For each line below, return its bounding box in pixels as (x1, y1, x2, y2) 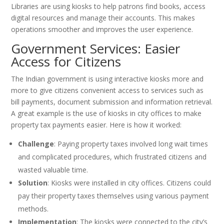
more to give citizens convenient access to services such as (11, 85, 204, 95)
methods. (18, 204, 49, 214)
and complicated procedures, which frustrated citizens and (18, 152, 207, 162)
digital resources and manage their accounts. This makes (11, 13, 195, 23)
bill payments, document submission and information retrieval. (11, 97, 213, 107)
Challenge (18, 139, 54, 149)
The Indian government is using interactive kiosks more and (11, 74, 204, 84)
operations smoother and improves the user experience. (11, 24, 193, 34)
